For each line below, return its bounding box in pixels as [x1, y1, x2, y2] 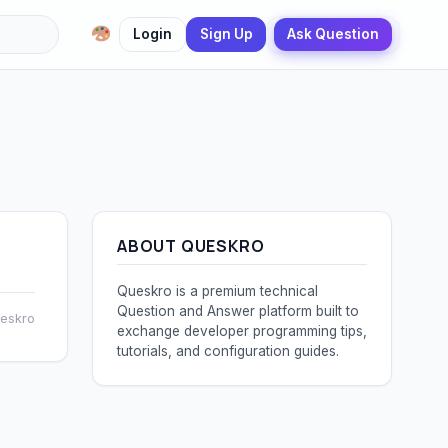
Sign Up [199, 26, 253, 42]
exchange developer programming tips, [117, 323, 367, 339]
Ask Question [287, 26, 380, 42]
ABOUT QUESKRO [117, 235, 265, 257]
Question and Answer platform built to [117, 303, 359, 319]
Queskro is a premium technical [117, 283, 318, 299]
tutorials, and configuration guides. [117, 343, 339, 359]
